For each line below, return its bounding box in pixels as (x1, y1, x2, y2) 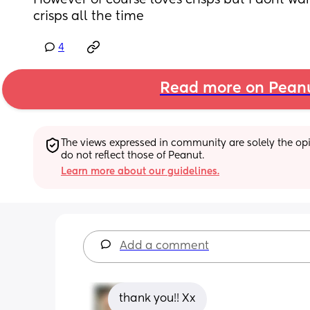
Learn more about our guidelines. (61, 166, 219, 176)
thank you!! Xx (119, 293, 196, 304)
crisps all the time (33, 10, 144, 23)
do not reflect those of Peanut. (61, 150, 204, 161)
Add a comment (120, 240, 209, 252)
